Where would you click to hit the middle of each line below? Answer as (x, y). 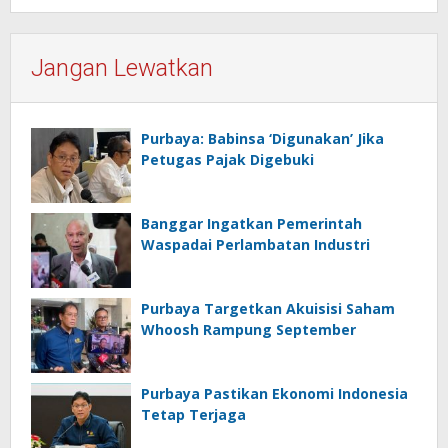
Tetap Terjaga (193, 415)
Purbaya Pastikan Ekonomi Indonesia (274, 394)
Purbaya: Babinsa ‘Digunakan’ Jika (262, 139)
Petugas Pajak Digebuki (227, 160)
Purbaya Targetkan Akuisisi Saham (268, 309)
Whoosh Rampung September (248, 330)
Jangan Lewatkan (122, 68)
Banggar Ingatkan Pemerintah (251, 224)
